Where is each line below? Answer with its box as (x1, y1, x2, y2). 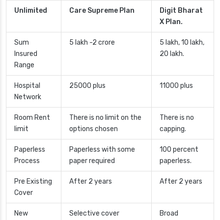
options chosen (69, 125, 118, 134)
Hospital (14, 82, 40, 90)
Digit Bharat (160, 6, 203, 15)
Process (14, 157, 40, 165)
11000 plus (160, 82, 193, 90)
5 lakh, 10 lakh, (160, 38, 204, 47)
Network (14, 93, 41, 102)
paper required (69, 157, 115, 165)
